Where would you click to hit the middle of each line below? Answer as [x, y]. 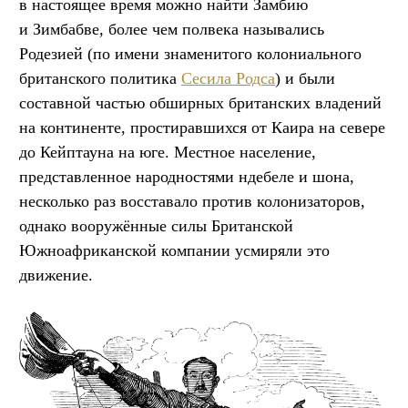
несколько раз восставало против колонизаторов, [192, 201]
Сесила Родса [228, 78]
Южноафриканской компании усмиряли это [174, 250]
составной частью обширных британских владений [200, 102]
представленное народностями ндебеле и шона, [187, 176]
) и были [305, 78]
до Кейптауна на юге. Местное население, [168, 152]
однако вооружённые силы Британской [156, 225]
